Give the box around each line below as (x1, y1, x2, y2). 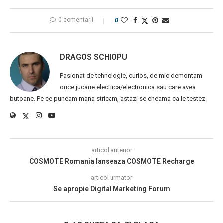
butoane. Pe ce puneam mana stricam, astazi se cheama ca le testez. (10, 94, 207, 102)
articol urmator (91, 173, 132, 181)
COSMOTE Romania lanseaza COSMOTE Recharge (29, 157, 194, 165)
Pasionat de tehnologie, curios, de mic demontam (60, 71, 202, 79)
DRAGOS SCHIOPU (60, 52, 127, 62)
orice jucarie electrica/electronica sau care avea (60, 83, 196, 91)
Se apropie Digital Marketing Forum (53, 184, 170, 193)
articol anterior (91, 146, 132, 154)
